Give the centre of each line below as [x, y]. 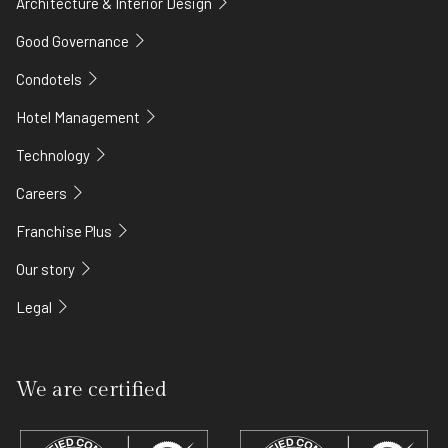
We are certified [91, 389]
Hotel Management [79, 116]
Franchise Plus [65, 230]
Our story [47, 268]
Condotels [50, 78]
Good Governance [74, 40]
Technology [54, 154]
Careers [43, 192]
